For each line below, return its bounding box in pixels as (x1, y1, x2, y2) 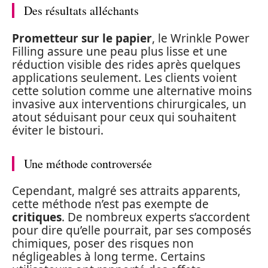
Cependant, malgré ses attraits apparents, (12, 183, 240, 199)
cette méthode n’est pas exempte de (12, 196, 209, 212)
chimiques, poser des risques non (12, 236, 194, 251)
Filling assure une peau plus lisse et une (12, 43, 227, 59)
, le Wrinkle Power (152, 30, 249, 46)
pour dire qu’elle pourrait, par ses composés (12, 223, 251, 238)
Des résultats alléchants (24, 2, 139, 19)
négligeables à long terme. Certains (12, 249, 205, 264)
